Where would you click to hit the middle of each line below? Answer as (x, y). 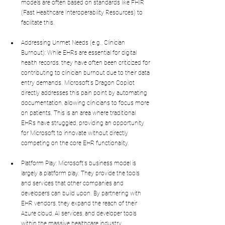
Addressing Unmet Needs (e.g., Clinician (74, 42)
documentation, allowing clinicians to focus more (86, 103)
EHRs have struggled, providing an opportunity (83, 123)
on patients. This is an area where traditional (79, 113)
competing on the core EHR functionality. (75, 143)
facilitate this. (38, 22)
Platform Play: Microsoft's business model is (79, 163)
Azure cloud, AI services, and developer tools (80, 213)
